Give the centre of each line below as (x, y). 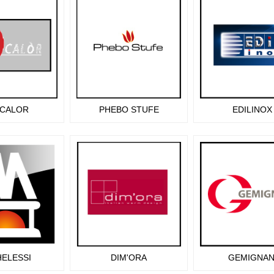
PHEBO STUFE (129, 109)
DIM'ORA (129, 257)
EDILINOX (252, 109)
